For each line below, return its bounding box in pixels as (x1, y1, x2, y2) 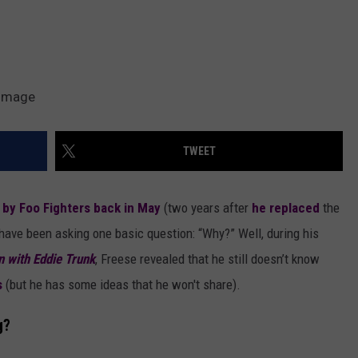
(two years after (161, 200, 252, 217)
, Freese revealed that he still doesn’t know (95, 251, 320, 268)
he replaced (252, 200, 320, 217)
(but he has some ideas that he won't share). (2, 276, 241, 293)
